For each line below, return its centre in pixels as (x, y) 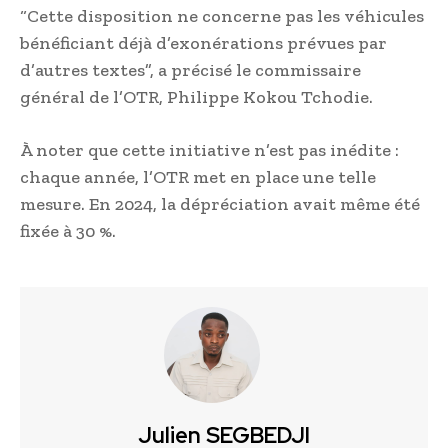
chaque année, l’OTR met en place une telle (198, 177)
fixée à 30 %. (68, 231)
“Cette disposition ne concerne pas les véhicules (222, 16)
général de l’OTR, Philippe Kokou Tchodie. (196, 97)
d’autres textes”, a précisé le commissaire (190, 70)
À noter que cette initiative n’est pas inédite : (209, 150)
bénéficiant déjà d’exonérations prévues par (203, 43)
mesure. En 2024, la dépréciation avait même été (220, 204)
